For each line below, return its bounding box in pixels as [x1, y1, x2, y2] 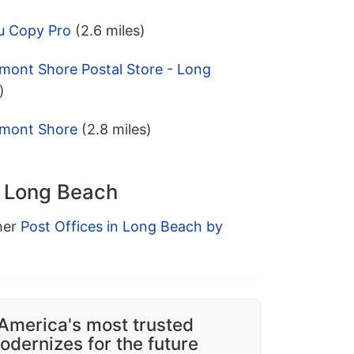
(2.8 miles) [81, 121, 152, 138]
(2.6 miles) [75, 22, 145, 40]
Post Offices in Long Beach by [21, 218, 223, 235]
